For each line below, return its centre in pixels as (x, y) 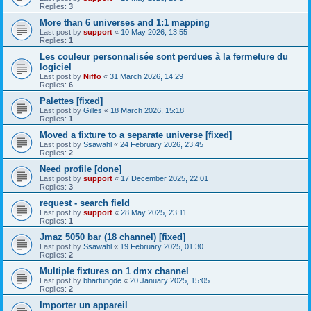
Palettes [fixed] (71, 101)
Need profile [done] (81, 169)
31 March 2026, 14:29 (146, 76)
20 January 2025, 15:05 (170, 280)
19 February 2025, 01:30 (162, 246)
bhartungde (102, 280)
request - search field (85, 203)
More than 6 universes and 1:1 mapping (125, 23)
